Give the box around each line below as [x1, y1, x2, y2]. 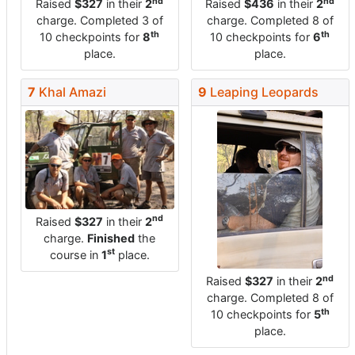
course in [49, 247, 101, 261]
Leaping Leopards [206, 83, 319, 100]
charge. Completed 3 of [36, 13, 163, 27]
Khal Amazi [36, 83, 106, 100]
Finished [87, 231, 136, 245]
